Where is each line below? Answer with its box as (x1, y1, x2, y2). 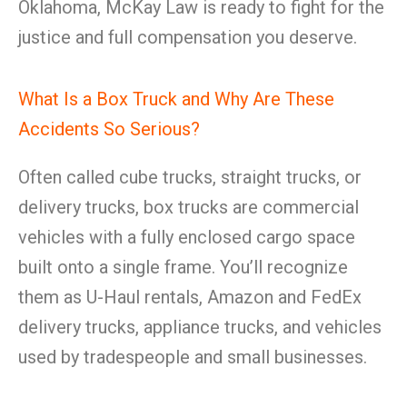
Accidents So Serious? (18, 118, 200, 140)
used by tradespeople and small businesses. (18, 346, 367, 368)
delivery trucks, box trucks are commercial (18, 196, 359, 218)
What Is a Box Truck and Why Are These (18, 88, 334, 110)
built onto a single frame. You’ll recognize (18, 256, 348, 278)
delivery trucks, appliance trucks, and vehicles (18, 316, 382, 338)
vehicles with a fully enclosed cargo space (18, 226, 355, 248)
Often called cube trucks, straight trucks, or (18, 166, 362, 188)
